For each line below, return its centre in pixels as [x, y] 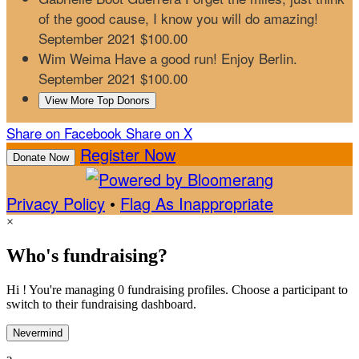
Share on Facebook [64, 133]
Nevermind [38, 333]
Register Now [128, 155]
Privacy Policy [56, 204]
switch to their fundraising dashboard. [101, 305]
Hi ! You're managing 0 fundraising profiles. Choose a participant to [177, 290]
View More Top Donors [97, 101]
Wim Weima [77, 58]
